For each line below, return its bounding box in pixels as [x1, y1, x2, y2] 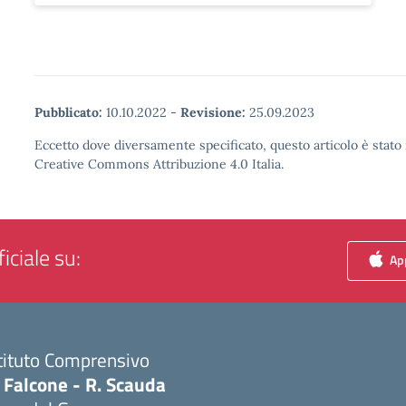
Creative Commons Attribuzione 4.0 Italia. [34, 156, 284, 172]
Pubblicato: [34, 104, 102, 121]
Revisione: [180, 104, 246, 121]
